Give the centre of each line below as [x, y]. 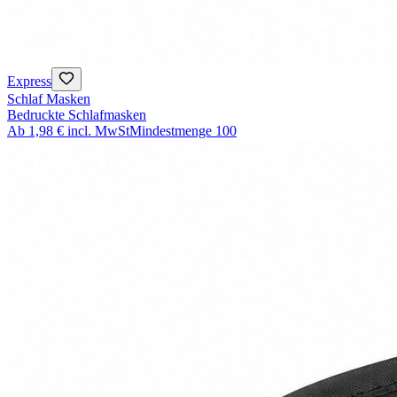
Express [29, 82]
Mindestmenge [171, 131]
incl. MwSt [98, 131]
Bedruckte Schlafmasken [77, 115]
